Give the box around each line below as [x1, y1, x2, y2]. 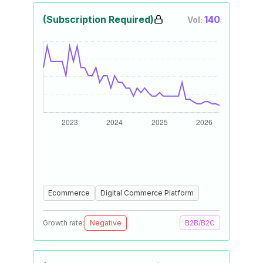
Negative [90, 218, 122, 227]
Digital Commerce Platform [100, 188, 194, 197]
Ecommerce [48, 188, 90, 197]
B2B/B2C [185, 218, 215, 227]
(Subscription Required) [43, 14, 154, 25]
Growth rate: [43, 218, 85, 227]
